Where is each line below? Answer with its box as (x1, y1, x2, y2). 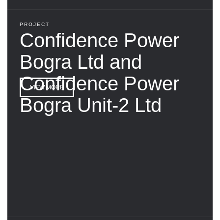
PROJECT (20, 21, 50, 27)
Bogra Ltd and (20, 51, 142, 73)
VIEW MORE (30, 83, 64, 91)
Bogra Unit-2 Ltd (20, 94, 162, 116)
